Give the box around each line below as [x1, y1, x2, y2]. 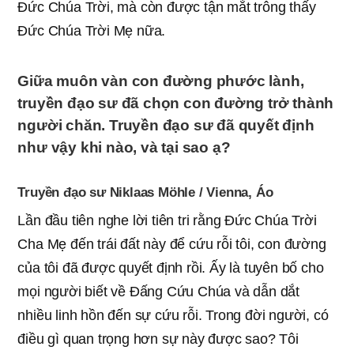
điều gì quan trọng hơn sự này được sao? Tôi [17, 330, 299, 347]
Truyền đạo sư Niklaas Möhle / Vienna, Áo [17, 184, 273, 200]
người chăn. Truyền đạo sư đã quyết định [17, 116, 314, 134]
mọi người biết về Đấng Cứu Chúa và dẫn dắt [17, 283, 299, 299]
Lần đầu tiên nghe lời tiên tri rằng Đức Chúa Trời [17, 212, 317, 228]
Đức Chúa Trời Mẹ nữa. [17, 22, 166, 39]
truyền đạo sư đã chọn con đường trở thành [17, 94, 334, 111]
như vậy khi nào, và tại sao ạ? [17, 138, 231, 156]
